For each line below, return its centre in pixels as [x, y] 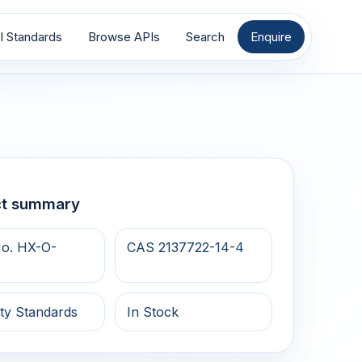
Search [205, 37]
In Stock [153, 312]
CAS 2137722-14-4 [186, 248]
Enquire [271, 37]
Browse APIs [124, 37]
